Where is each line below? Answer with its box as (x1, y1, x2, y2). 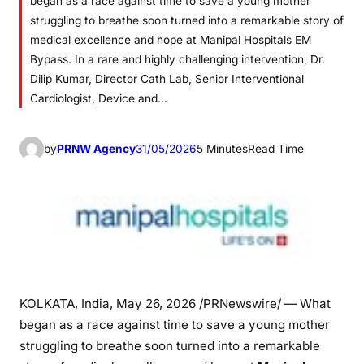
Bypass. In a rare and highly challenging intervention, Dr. (30, 53, 325, 66)
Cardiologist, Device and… (30, 92, 167, 105)
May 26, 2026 (116, 295, 196, 311)
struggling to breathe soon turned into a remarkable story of (30, 14, 344, 27)
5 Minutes (197, 141, 248, 155)
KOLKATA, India (19, 295, 110, 311)
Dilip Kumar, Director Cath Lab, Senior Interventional (30, 72, 304, 85)
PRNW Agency (57, 141, 136, 155)
